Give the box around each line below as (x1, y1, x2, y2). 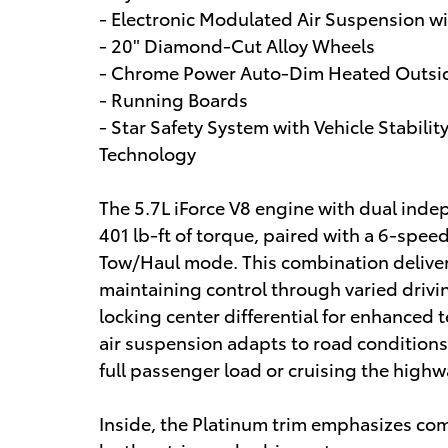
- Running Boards (99, 86, 248, 112)
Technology (99, 140, 196, 166)
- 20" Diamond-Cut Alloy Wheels (99, 32, 375, 58)
